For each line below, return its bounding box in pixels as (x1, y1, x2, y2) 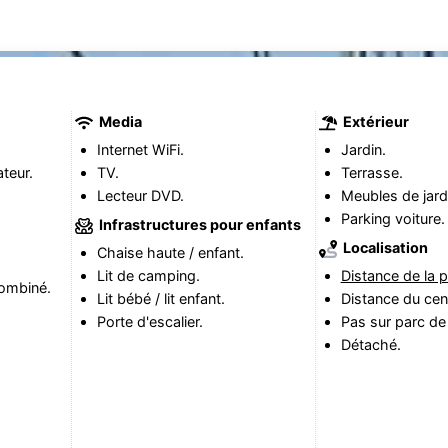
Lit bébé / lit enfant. (96, 290, 225, 308)
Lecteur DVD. (96, 187, 184, 205)
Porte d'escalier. (96, 313, 203, 331)
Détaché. (340, 336, 401, 354)
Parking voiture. (340, 210, 445, 228)
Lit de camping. (96, 267, 200, 285)
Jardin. (340, 141, 386, 159)
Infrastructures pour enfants (95, 215, 301, 233)
